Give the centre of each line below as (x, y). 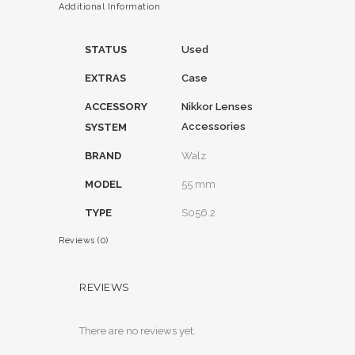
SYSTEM (106, 127)
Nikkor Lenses (217, 107)
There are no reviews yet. (137, 331)
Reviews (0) (84, 240)
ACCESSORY (116, 107)
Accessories (214, 126)
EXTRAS (105, 78)
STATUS (106, 50)
